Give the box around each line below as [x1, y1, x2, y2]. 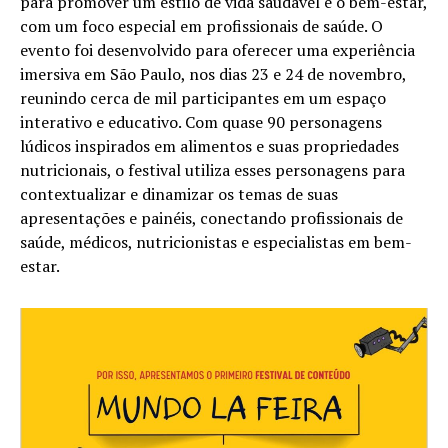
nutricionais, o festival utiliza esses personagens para [20, 159, 405, 182]
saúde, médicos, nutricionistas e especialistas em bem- [20, 231, 412, 254]
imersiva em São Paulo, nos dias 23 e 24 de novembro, [20, 63, 406, 86]
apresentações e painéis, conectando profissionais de [20, 207, 403, 230]
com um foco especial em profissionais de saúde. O [20, 15, 383, 38]
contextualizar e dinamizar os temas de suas [20, 183, 338, 206]
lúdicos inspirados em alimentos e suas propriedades [20, 135, 399, 158]
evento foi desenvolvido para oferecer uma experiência [20, 39, 415, 62]
